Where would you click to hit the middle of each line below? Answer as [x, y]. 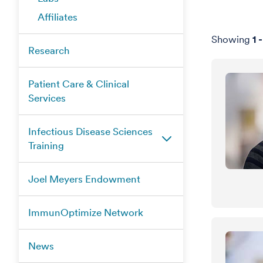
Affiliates [58, 17]
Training [46, 146]
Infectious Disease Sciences [90, 131]
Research [49, 50]
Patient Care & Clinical [79, 84]
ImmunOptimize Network [86, 213]
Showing [232, 39]
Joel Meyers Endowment [84, 179]
